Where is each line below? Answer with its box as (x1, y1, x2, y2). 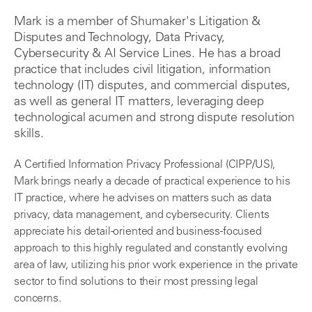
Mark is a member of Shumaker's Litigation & (14, 16, 261, 29)
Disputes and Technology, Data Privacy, (14, 32, 226, 45)
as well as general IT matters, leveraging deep (14, 96, 264, 109)
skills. (14, 128, 44, 141)
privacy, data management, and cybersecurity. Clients (14, 210, 270, 221)
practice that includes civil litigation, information (14, 64, 271, 77)
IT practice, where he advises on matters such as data (14, 193, 272, 205)
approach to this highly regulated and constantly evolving (14, 243, 288, 255)
